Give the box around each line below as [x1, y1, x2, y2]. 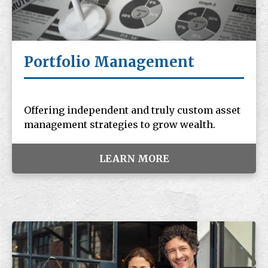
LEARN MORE [99, 153, 169, 165]
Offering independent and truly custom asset [24, 104, 240, 116]
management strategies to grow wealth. [24, 118, 215, 130]
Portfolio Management [24, 53, 194, 71]
